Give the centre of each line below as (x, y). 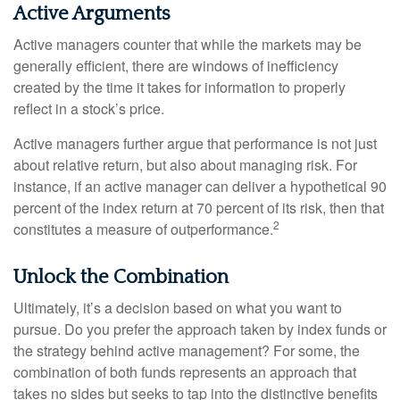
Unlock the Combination (121, 277)
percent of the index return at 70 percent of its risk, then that (199, 208)
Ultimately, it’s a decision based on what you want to (178, 308)
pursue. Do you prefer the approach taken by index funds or (200, 329)
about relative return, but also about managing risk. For (185, 165)
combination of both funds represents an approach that (185, 372)
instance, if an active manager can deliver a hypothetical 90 (200, 186)
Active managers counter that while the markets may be (187, 44)
